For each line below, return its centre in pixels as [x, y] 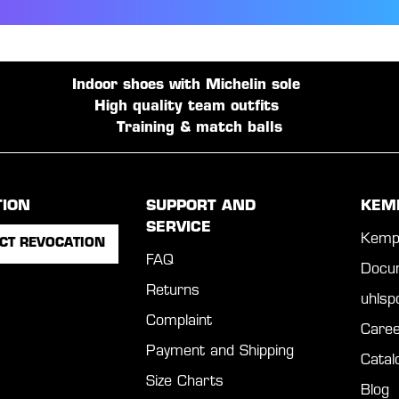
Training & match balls [199, 128]
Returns [172, 291]
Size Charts [184, 382]
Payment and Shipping [220, 351]
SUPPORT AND [200, 206]
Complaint [179, 321]
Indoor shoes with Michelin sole [186, 85]
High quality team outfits [186, 106]
